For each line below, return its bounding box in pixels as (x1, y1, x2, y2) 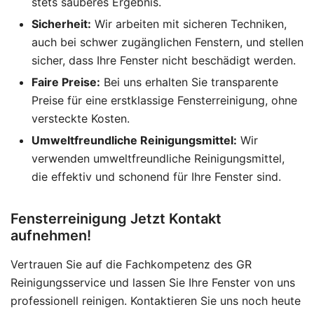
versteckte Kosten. (32, 111, 130, 125)
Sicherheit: (32, 16, 91, 31)
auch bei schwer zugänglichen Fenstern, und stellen (32, 34, 303, 49)
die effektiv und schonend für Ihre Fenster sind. (32, 169, 281, 184)
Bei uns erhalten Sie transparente (100, 74, 278, 89)
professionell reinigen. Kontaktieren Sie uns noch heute (11, 293, 301, 308)
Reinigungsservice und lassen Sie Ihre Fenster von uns (11, 275, 295, 289)
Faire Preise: (32, 74, 100, 89)
